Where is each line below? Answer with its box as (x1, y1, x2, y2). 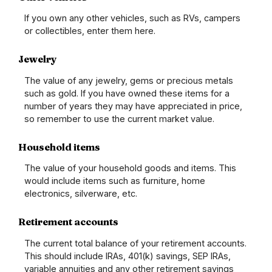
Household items (18, 140, 100, 153)
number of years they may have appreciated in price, (24, 100, 242, 111)
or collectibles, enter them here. (24, 25, 155, 36)
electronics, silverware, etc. (24, 188, 137, 199)
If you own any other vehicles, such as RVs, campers (24, 13, 240, 24)
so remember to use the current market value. (24, 113, 214, 124)
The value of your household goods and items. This (24, 163, 236, 174)
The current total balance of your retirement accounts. (24, 237, 246, 248)
